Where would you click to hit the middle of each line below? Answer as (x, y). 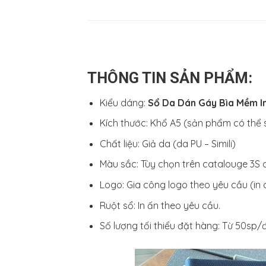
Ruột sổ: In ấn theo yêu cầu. (160, 205)
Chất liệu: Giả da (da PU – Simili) (167, 143)
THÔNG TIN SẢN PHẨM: (170, 77)
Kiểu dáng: (123, 102)
